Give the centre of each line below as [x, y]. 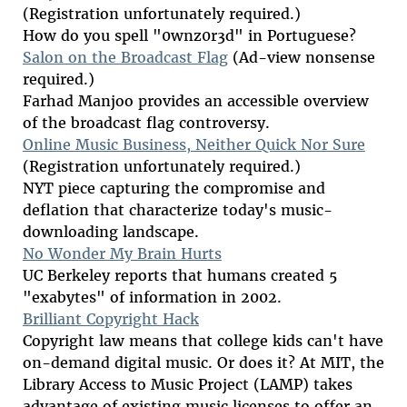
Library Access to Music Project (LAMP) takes [187, 385]
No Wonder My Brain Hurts [122, 254]
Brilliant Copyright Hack [110, 319]
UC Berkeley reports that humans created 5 [179, 276]
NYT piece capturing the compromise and [174, 189]
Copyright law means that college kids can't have [203, 341]
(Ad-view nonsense [301, 58]
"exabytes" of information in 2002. [152, 298]
